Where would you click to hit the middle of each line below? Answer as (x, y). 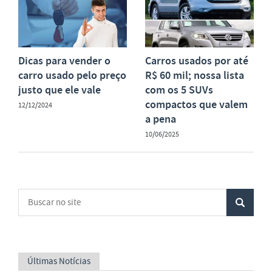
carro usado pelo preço (72, 75)
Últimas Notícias (59, 261)
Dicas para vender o (64, 60)
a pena (161, 119)
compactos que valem (196, 104)
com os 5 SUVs (179, 90)
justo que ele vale (59, 90)
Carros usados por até (197, 60)
